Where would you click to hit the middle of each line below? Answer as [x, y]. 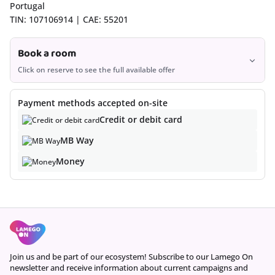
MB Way [77, 140]
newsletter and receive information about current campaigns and [129, 268]
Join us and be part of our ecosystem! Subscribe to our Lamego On [131, 257]
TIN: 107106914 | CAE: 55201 [69, 19]
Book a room [47, 53]
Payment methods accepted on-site [93, 103]
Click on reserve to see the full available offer [96, 70]
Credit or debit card [141, 119]
